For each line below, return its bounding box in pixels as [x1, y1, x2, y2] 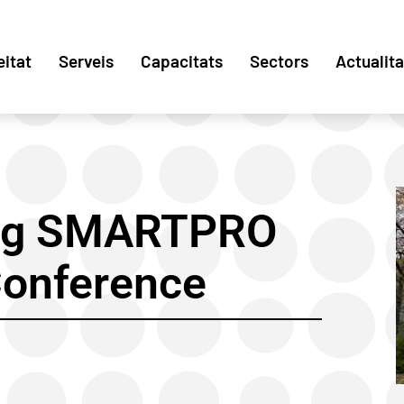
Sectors [250, 50, 308, 71]
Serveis [59, 50, 114, 71]
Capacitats [141, 50, 223, 71]
